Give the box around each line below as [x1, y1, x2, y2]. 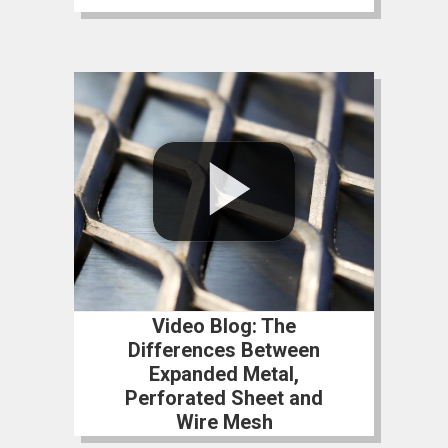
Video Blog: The [152, 313, 296, 338]
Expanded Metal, [149, 361, 299, 386]
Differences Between [128, 337, 320, 362]
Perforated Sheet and [125, 385, 323, 410]
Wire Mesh [175, 409, 273, 434]
